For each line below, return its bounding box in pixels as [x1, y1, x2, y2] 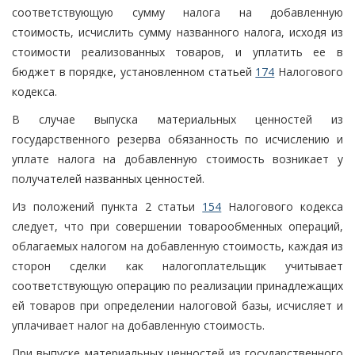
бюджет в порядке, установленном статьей [12, 63, 256, 79]
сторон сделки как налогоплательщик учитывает [12, 258, 343, 273]
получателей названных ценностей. [12, 170, 204, 186]
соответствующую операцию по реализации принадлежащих [12, 277, 343, 293]
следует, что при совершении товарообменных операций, [12, 218, 343, 234]
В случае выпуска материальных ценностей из [12, 111, 343, 127]
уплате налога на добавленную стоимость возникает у [12, 151, 343, 166]
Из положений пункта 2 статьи [12, 198, 203, 214]
